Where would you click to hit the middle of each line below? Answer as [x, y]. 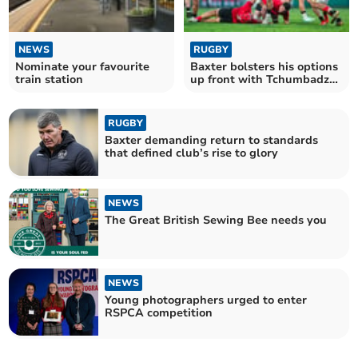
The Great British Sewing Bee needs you [216, 220]
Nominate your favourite [83, 66]
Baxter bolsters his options [264, 66]
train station [50, 79]
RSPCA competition [159, 313]
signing [211, 92]
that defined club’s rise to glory [192, 153]
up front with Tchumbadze [263, 79]
